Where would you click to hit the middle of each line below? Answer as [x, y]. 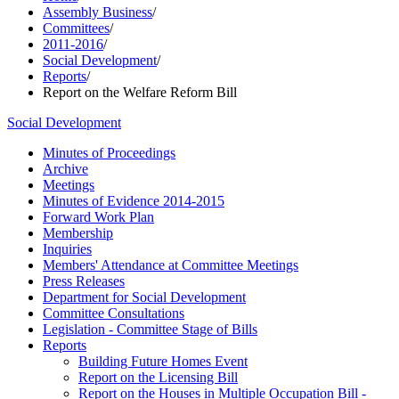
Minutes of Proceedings [109, 153]
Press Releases [84, 281]
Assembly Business [98, 12]
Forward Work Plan [98, 217]
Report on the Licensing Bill [158, 377]
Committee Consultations [114, 313]
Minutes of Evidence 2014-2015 [134, 201]
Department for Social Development [144, 297]
